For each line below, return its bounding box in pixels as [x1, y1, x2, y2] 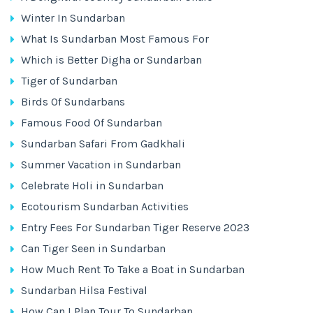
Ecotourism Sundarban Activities [21, 200, 189, 213]
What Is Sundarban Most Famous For [21, 32, 209, 45]
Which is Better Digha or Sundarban [21, 53, 202, 66]
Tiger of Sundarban [21, 74, 117, 87]
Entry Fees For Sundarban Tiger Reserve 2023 [21, 221, 249, 234]
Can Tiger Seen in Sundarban [21, 242, 166, 255]
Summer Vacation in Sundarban [21, 158, 181, 171]
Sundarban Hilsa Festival [21, 284, 147, 297]
